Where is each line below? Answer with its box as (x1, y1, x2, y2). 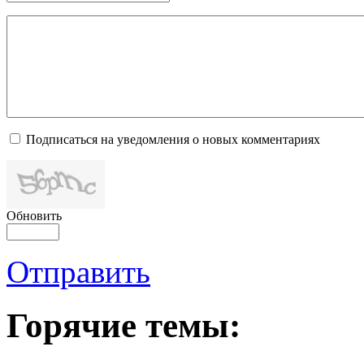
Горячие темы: (6, 306, 240, 345)
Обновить (6, 208, 62, 223)
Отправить (6, 253, 150, 289)
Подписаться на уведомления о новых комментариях (26, 132, 320, 146)
